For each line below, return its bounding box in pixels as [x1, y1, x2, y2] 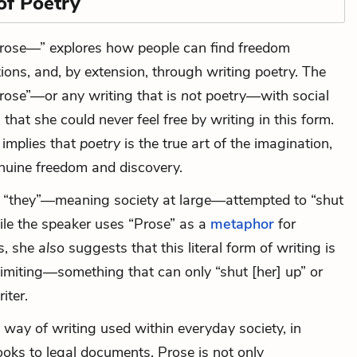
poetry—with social [206, 86, 329, 105]
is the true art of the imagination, [120, 134, 332, 153]
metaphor [210, 214, 274, 233]
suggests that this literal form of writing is [69, 238, 335, 257]
